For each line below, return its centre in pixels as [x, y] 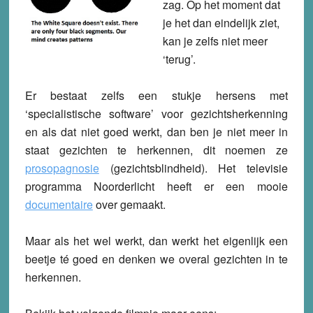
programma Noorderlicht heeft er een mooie [156, 186]
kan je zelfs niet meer [215, 41]
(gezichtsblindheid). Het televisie [199, 168]
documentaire [59, 204]
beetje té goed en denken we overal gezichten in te [156, 259]
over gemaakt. [130, 204]
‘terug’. [179, 59]
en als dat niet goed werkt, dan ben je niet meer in [156, 131]
